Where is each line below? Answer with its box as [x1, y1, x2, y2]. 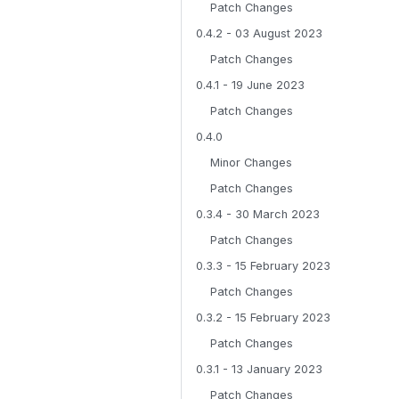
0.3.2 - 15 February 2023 [196, 311, 330, 324]
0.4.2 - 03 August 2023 [196, 27, 322, 40]
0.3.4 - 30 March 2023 [196, 208, 320, 221]
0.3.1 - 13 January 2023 [196, 362, 322, 376]
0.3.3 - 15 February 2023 [196, 259, 330, 273]
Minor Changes [210, 156, 292, 169]
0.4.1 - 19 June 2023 [196, 78, 305, 92]
